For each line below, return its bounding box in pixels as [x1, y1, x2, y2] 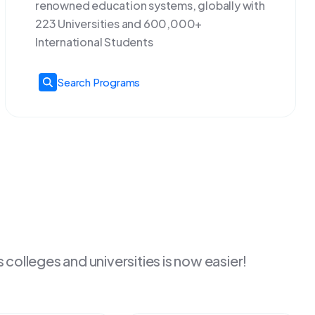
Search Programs [57, 75, 141, 89]
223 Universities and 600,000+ [35, 16, 202, 31]
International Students [35, 34, 153, 49]
